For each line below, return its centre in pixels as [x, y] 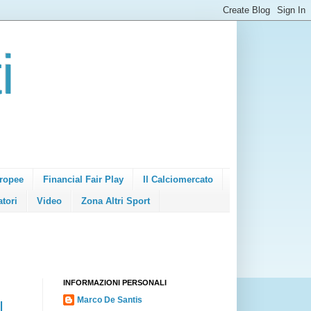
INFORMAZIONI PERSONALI [115, 282]
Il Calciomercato [178, 180]
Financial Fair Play [83, 180]
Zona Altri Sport [116, 201]
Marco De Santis [110, 300]
